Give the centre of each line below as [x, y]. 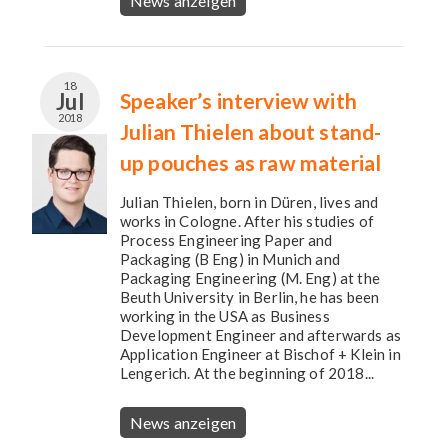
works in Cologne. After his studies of [247, 221]
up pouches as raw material [251, 162]
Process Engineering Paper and [226, 240]
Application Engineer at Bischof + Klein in [260, 354]
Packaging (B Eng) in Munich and [230, 259]
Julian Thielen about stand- [251, 131]
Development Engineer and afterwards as [261, 335]
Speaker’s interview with [238, 100]
